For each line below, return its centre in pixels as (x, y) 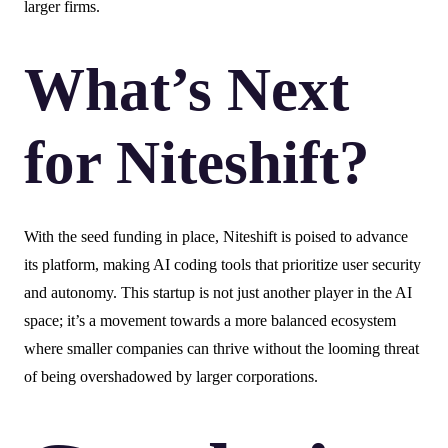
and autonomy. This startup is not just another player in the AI (218, 293)
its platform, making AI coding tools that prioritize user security (222, 265)
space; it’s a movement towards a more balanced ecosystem (210, 321)
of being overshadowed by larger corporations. (171, 377)
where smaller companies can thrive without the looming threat (221, 349)
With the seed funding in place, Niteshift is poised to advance (216, 237)
